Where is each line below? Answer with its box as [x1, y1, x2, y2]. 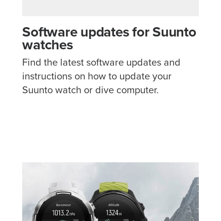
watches [22, 38, 73, 52]
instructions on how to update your [22, 71, 172, 81]
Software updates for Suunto [22, 25, 196, 39]
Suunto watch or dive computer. [22, 85, 159, 95]
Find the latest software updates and [22, 57, 181, 68]
